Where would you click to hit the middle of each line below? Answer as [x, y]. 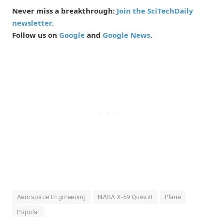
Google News [126, 35]
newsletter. [33, 23]
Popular [28, 212]
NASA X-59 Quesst [125, 197]
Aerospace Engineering [52, 197]
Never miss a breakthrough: [64, 11]
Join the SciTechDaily [155, 11]
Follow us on [36, 35]
